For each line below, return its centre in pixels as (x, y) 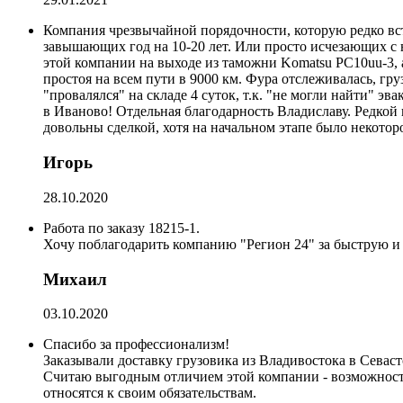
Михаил (75, 279)
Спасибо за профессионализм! (136, 345)
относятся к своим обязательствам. (150, 393)
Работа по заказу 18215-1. (121, 228)
